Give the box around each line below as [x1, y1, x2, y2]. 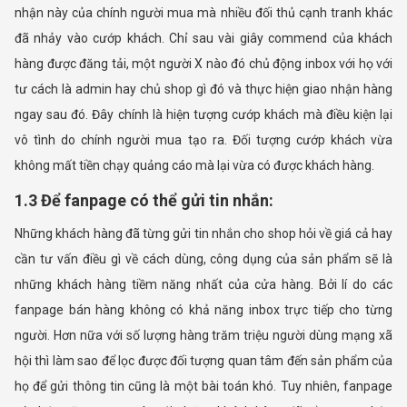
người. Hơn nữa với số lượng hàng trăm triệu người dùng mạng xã [15, 328, 392, 343]
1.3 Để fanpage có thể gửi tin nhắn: [15, 191, 273, 211]
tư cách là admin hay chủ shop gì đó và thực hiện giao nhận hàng [15, 82, 392, 97]
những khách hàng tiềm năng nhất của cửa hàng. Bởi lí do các [15, 277, 392, 293]
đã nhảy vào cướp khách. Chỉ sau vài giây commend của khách [15, 31, 392, 46]
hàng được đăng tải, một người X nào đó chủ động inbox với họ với [15, 56, 392, 72]
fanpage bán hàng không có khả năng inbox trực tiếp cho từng [15, 303, 392, 318]
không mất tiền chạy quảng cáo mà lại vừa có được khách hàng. [15, 158, 374, 174]
